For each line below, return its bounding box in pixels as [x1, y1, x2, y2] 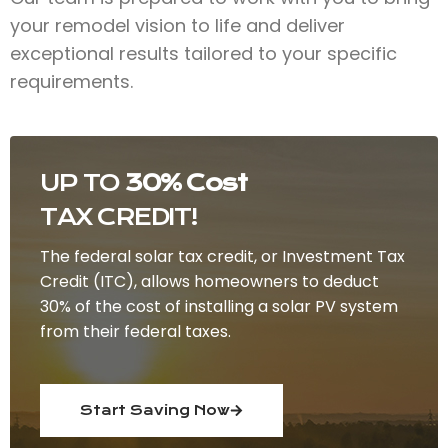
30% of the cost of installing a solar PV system [40, 294, 398, 318]
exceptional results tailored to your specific [10, 40, 397, 66]
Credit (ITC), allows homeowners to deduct [40, 269, 379, 293]
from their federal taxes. [40, 319, 231, 343]
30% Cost [125, 168, 246, 197]
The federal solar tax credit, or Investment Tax [40, 244, 405, 268]
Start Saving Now [80, 401, 230, 419]
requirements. [10, 68, 133, 94]
